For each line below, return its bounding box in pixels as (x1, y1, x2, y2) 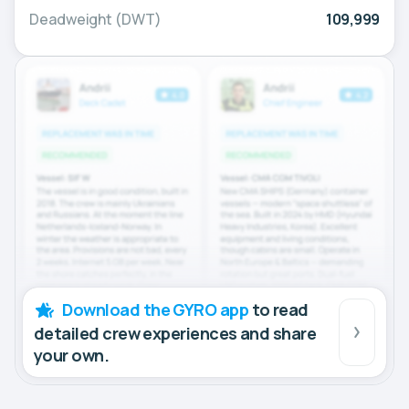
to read (248, 298, 309, 320)
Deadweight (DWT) (29, 9, 162, 30)
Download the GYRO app (62, 298, 249, 320)
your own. (34, 343, 110, 366)
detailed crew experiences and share (34, 321, 317, 344)
